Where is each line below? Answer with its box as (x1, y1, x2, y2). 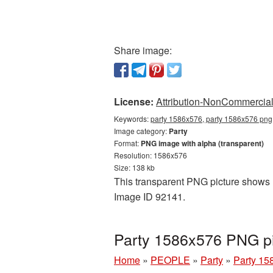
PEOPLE (151, 253, 190, 267)
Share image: (114, 43, 172, 57)
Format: (114, 138, 141, 148)
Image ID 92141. (114, 190, 185, 204)
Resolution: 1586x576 (114, 150, 187, 160)
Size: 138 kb (114, 162, 155, 172)
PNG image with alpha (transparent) (141, 138, 264, 149)
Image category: (114, 126, 169, 136)
